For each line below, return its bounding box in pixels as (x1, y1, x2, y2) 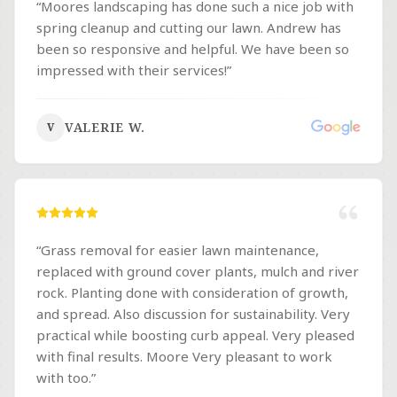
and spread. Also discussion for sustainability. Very (36, 305, 350, 323)
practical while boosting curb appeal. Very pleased (36, 326, 354, 344)
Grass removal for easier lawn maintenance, (41, 241, 319, 259)
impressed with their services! (36, 61, 227, 79)
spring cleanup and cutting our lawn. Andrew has (36, 19, 341, 36)
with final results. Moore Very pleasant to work (36, 347, 332, 365)
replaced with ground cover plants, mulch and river (36, 262, 359, 280)
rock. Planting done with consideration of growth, (36, 284, 348, 301)
